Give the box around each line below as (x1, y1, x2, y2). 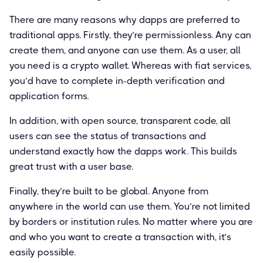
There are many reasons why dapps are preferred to (9, 14, 240, 25)
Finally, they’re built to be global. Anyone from (9, 185, 208, 197)
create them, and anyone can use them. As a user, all (9, 44, 241, 56)
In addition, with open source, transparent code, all (9, 114, 231, 126)
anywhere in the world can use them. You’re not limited (9, 200, 250, 212)
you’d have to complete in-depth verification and (9, 75, 225, 86)
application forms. (9, 90, 89, 102)
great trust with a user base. (9, 160, 133, 172)
